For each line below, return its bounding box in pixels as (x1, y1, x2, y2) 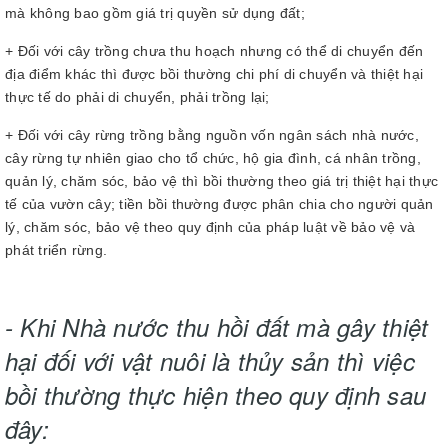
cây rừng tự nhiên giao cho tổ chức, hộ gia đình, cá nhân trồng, (5, 150, 421, 166)
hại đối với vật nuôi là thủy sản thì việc (5, 344, 415, 378)
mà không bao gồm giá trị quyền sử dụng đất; (5, 5, 305, 21)
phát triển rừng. (5, 242, 107, 258)
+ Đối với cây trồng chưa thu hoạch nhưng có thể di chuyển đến (5, 43, 424, 59)
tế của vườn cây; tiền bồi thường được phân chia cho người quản (5, 196, 434, 212)
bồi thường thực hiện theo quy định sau (5, 378, 427, 412)
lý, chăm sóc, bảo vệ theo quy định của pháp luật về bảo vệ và (5, 219, 416, 235)
